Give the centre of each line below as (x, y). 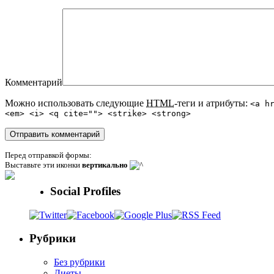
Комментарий (34, 83)
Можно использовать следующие (76, 103)
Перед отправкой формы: (48, 155)
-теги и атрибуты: (212, 103)
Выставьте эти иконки (43, 165)
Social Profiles (85, 191)
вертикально (105, 165)
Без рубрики (80, 262)
